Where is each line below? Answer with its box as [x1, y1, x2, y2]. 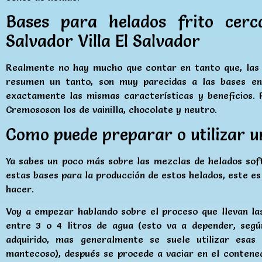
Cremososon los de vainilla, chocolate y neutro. [6, 104, 217, 116]
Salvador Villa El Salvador [6, 31, 200, 51]
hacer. [6, 182, 34, 195]
